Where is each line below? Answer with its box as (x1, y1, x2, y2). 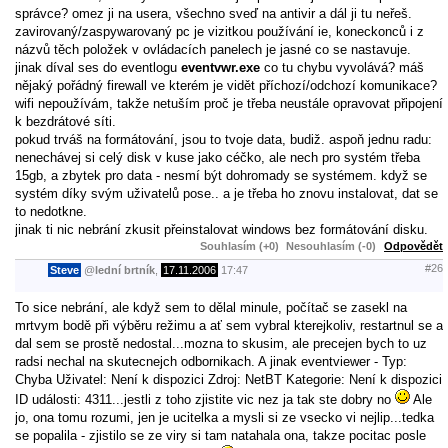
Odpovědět (384, 239, 443, 252)
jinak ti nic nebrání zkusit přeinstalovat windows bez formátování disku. (15, 221, 428, 237)
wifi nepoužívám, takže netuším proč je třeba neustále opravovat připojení (15, 95, 443, 111)
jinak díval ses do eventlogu (15, 59, 181, 75)
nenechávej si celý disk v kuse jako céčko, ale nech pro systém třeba (15, 149, 420, 165)
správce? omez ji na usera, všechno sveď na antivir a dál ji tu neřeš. (15, 5, 412, 21)
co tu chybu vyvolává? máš (260, 59, 424, 75)
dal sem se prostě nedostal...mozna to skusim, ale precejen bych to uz (15, 335, 427, 351)
